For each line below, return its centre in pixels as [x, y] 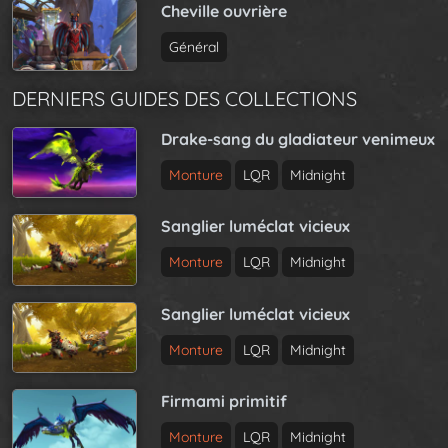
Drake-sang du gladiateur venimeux [298, 138]
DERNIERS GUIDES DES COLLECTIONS [184, 98]
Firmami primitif [224, 401]
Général [194, 47]
